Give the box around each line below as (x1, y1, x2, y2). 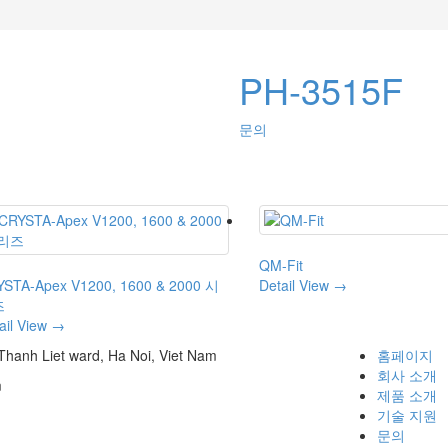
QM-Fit (259, 255, 303, 276)
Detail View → (259, 275, 347, 296)
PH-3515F (239, 64, 403, 116)
